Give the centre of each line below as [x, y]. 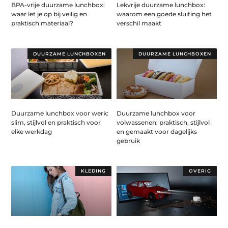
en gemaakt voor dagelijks [157, 131]
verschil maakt [139, 23]
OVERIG [200, 170]
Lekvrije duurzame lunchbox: [161, 5]
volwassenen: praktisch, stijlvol [163, 122]
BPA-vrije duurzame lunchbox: [58, 5]
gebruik [128, 140]
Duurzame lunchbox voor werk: [60, 113]
